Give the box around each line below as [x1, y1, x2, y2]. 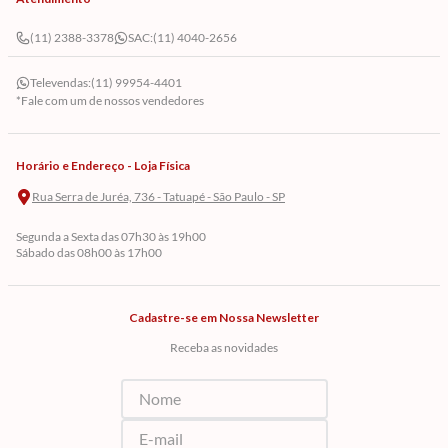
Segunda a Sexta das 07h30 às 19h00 [16, 229, 206, 244]
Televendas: [30, 75, 91, 90]
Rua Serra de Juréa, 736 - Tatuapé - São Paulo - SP [32, 189, 285, 204]
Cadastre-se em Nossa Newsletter [129, 309, 319, 325]
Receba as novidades [170, 340, 278, 355]
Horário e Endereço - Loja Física [16, 157, 190, 173]
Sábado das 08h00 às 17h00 [16, 245, 162, 260]
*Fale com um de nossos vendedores [16, 93, 204, 108]
